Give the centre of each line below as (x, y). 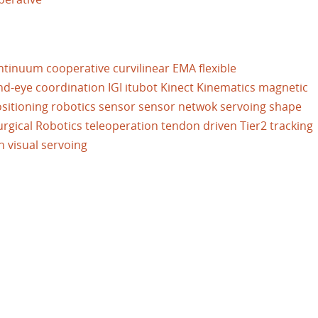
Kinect (177, 87)
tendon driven (199, 126)
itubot (141, 87)
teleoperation (122, 126)
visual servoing (48, 145)
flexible (218, 68)
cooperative (78, 68)
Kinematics (226, 87)
